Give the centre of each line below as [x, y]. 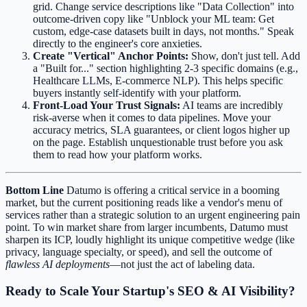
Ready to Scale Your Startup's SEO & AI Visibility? [150, 291]
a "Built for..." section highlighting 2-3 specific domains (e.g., [165, 68]
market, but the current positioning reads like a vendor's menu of [144, 202]
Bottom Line [35, 190]
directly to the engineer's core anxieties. [118, 43]
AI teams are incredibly [232, 105]
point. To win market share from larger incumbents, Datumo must [147, 227]
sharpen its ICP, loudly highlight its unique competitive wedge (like [150, 239]
